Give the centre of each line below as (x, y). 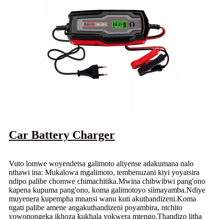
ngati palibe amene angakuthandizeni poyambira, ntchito (96, 207)
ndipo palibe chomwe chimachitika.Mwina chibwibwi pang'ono (107, 181)
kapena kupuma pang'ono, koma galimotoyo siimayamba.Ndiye (107, 190)
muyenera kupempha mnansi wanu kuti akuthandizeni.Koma (102, 198)
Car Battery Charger (62, 135)
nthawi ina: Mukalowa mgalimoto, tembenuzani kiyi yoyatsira (104, 172)
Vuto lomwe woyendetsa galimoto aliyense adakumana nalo (101, 163)
